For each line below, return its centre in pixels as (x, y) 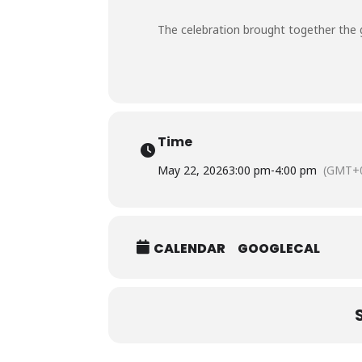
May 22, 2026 (194, 170)
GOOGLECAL (279, 249)
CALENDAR (190, 249)
